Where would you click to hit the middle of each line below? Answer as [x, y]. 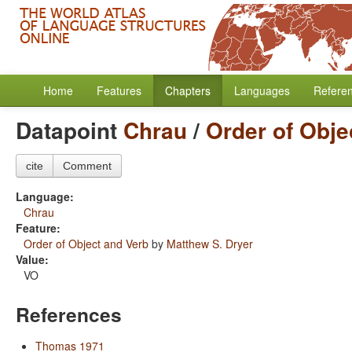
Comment [87, 166]
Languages [262, 90]
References [69, 314]
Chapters [188, 90]
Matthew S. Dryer [210, 244]
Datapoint [70, 130]
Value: [32, 259]
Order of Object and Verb [86, 244]
